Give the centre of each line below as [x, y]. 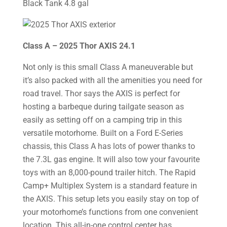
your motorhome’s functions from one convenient [110, 212]
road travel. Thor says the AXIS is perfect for [101, 93]
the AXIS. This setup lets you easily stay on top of [111, 199]
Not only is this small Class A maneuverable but [108, 67]
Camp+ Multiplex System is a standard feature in [110, 185]
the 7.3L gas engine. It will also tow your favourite [111, 159]
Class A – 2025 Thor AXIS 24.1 [79, 46]
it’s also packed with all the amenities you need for [112, 80]
